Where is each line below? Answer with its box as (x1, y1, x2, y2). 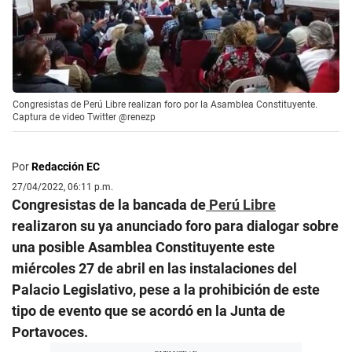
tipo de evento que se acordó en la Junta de (12, 302, 285, 320)
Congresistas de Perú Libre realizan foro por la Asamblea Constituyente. (13, 99, 317, 111)
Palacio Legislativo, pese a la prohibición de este (12, 281, 320, 299)
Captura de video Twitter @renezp (13, 112, 156, 123)
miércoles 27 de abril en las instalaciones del (12, 260, 297, 277)
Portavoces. (12, 324, 88, 341)
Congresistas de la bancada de (12, 196, 206, 214)
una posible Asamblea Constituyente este (12, 239, 275, 256)
